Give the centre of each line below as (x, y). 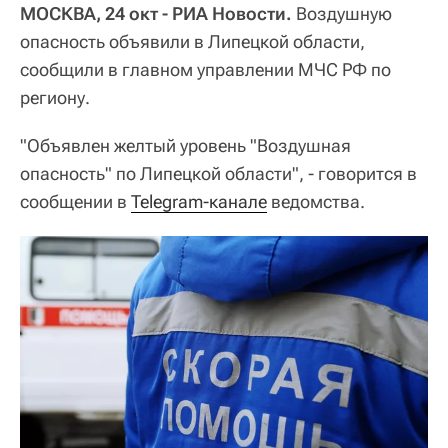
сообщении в (75, 201)
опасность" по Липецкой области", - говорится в (218, 173)
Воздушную (342, 13)
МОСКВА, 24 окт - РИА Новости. (156, 13)
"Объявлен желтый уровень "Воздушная (185, 145)
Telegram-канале (199, 201)
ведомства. (316, 201)
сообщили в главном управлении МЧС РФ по (205, 69)
